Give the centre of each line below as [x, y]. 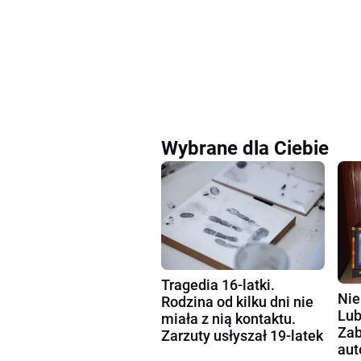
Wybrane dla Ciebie [245, 148]
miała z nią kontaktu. [228, 318]
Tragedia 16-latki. [218, 284]
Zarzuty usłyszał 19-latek [242, 335]
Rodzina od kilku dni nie [237, 301]
